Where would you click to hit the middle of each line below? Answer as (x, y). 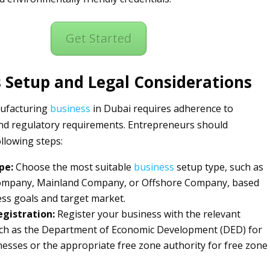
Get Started (99, 38)
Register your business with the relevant (147, 214)
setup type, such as (218, 167)
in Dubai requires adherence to (162, 108)
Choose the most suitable (73, 167)
